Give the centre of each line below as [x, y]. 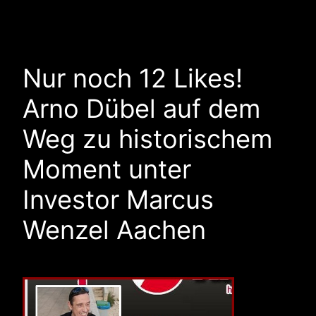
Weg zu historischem [147, 139]
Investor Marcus [118, 200]
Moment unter [107, 170]
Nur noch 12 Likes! [133, 79]
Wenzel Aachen [114, 230]
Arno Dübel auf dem [141, 109]
